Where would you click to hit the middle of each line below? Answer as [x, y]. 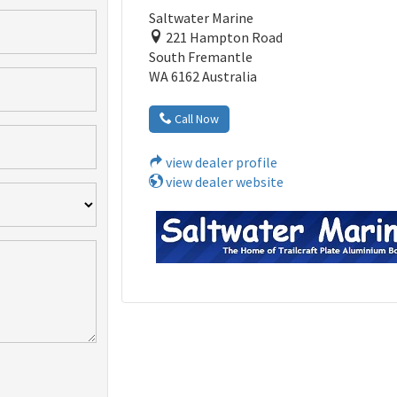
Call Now [196, 118]
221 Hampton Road [223, 37]
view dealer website [224, 181]
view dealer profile [221, 162]
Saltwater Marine [202, 17]
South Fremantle [201, 56]
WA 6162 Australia [203, 76]
